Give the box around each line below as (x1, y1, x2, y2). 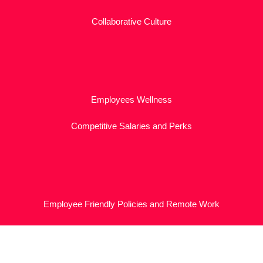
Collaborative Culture (92, 16, 171, 26)
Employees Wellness (91, 94, 172, 104)
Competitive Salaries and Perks (71, 120, 192, 131)
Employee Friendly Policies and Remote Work (43, 199, 220, 210)
